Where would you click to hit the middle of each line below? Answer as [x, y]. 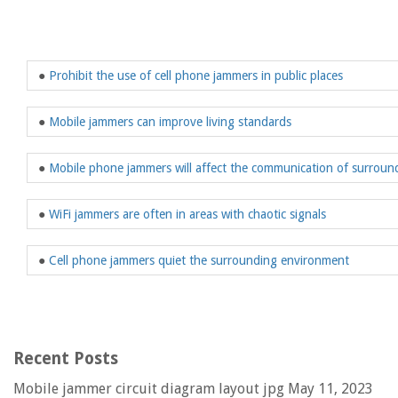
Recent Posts [66, 358]
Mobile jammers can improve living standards [170, 122]
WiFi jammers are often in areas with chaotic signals [187, 214]
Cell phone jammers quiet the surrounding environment [199, 260]
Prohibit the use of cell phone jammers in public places [196, 76]
